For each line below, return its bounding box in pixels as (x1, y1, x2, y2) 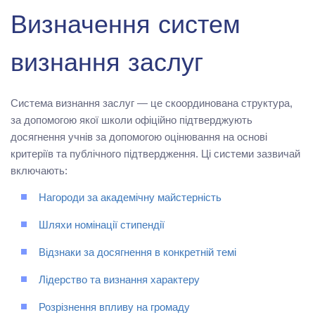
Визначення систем (11, 15, 240, 41)
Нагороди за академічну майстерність (39, 193, 221, 205)
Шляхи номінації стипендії (39, 221, 165, 232)
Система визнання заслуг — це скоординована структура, (11, 97, 292, 110)
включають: (11, 165, 67, 177)
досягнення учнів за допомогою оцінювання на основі (11, 131, 267, 143)
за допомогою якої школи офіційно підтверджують (11, 114, 252, 127)
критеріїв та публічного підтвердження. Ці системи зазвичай (11, 148, 300, 160)
